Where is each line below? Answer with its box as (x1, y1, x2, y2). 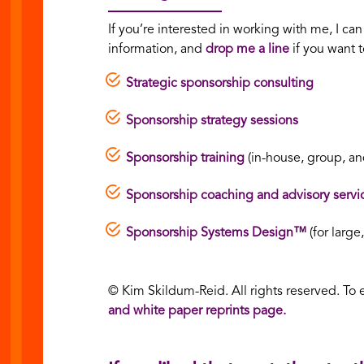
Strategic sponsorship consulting (125, 76, 314, 90)
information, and (107, 42, 206, 56)
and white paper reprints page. (107, 304, 286, 318)
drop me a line (205, 42, 289, 56)
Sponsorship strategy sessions (125, 114, 298, 128)
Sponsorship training (125, 151, 245, 165)
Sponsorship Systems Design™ (125, 226, 306, 240)
